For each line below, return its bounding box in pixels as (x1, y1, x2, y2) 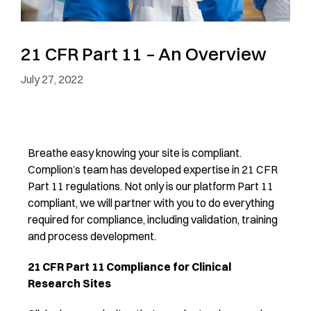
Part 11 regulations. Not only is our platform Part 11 (28, 178, 274, 193)
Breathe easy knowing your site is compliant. (28, 145, 244, 160)
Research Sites (28, 276, 111, 290)
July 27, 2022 (21, 72, 83, 86)
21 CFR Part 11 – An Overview (21, 42, 267, 65)
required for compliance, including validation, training (28, 212, 278, 226)
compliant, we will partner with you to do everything (28, 195, 274, 210)
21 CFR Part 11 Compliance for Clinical (28, 259, 231, 274)
